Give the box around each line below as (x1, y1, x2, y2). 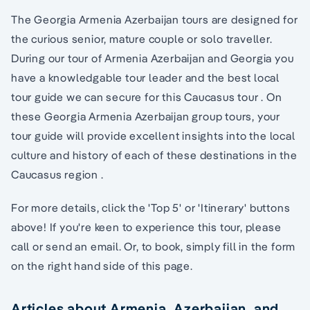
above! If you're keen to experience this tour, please (11, 220, 282, 235)
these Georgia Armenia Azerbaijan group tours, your (11, 109, 280, 124)
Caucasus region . (11, 167, 104, 182)
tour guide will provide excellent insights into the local (11, 129, 295, 143)
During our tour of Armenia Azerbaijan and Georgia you (11, 51, 294, 66)
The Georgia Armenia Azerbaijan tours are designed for (11, 12, 298, 27)
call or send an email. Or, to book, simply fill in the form (11, 239, 296, 254)
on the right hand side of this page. (11, 259, 193, 273)
